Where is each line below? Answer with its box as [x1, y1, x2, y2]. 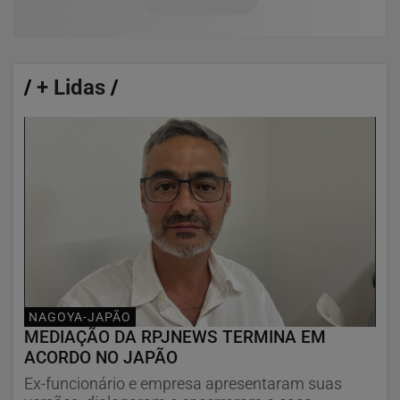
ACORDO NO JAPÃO [24, 346, 178, 368]
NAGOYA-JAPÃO [29, 310, 131, 326]
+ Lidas [31, 74, 111, 100]
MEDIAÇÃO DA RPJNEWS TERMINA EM [24, 326, 326, 347]
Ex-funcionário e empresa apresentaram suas [24, 374, 342, 393]
